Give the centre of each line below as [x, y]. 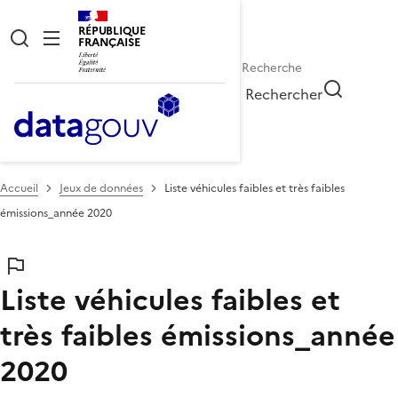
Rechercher [284, 94]
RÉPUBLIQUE [112, 31]
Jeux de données [101, 188]
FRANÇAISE [109, 42]
